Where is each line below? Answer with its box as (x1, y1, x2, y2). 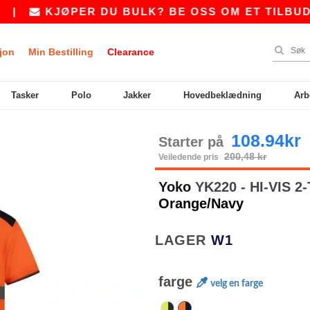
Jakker (123, 90, 152, 100)
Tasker (10, 90, 39, 100)
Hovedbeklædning (183, 90, 262, 100)
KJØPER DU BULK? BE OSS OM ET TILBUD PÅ (9, 6, 306, 17)
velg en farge (210, 279, 263, 289)
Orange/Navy (158, 196, 244, 211)
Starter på (158, 134, 228, 149)
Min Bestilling (28, 46, 93, 57)
